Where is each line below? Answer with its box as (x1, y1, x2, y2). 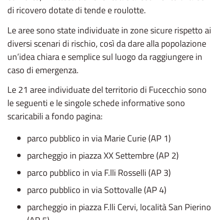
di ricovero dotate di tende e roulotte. (7, 3, 146, 17)
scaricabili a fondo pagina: (7, 110, 103, 123)
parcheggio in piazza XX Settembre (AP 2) (27, 148, 179, 162)
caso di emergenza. (7, 63, 79, 77)
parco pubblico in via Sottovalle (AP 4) (27, 183, 166, 196)
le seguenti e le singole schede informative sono (7, 96, 185, 110)
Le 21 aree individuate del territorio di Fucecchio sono (7, 83, 207, 96)
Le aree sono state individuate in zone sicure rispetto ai (7, 23, 211, 37)
